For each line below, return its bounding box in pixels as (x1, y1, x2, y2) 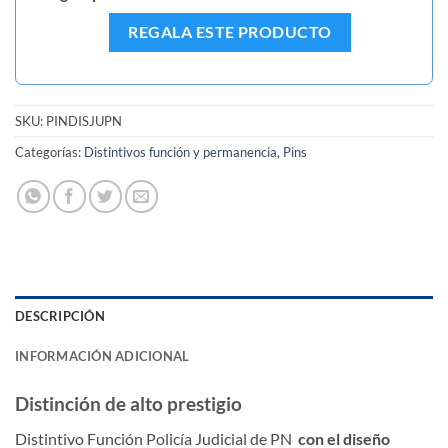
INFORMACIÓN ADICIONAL (15, 348, 190, 365)
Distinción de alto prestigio (15, 392, 242, 416)
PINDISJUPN (46, 113, 122, 130)
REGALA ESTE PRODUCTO (128, 22, 332, 41)
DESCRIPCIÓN (15, 308, 105, 325)
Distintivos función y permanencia (84, 144, 277, 161)
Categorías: (15, 144, 84, 161)
